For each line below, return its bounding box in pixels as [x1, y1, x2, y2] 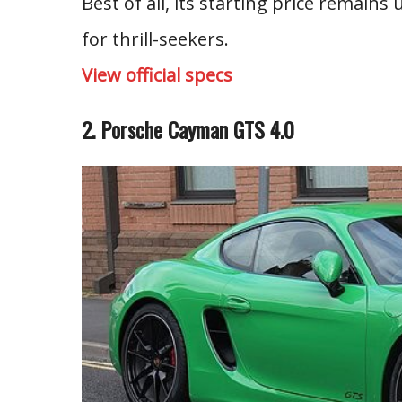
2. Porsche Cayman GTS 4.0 [81, 113, 294, 145]
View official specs [81, 63, 232, 87]
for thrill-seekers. [81, 27, 229, 51]
